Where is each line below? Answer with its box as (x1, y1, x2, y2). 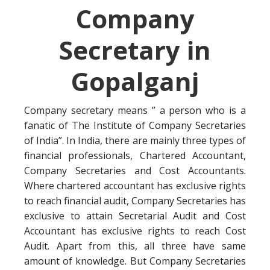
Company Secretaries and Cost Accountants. (24, 164, 246, 177)
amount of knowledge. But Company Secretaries (24, 254, 246, 268)
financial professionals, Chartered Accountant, (24, 149, 246, 162)
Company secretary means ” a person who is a (24, 104, 246, 117)
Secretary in (59, 33, 211, 67)
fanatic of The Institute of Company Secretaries (24, 119, 246, 132)
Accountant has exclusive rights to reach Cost (24, 224, 246, 237)
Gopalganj (71, 64, 199, 98)
